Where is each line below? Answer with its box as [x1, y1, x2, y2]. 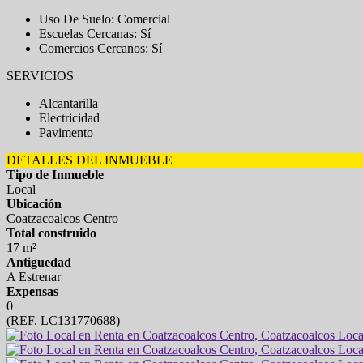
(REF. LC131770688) [6, 314, 120, 327]
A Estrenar [6, 270, 61, 284]
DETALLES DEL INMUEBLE [6, 153, 173, 167]
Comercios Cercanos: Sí [39, 41, 162, 55]
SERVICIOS [6, 69, 74, 83]
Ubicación [6, 197, 62, 211]
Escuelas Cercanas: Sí [39, 27, 151, 41]
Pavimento [39, 126, 93, 139]
